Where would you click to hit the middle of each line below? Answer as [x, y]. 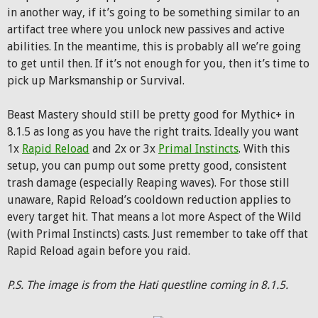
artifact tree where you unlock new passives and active [146, 29]
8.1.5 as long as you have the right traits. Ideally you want [153, 132]
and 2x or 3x [124, 149]
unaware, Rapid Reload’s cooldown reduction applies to [149, 200]
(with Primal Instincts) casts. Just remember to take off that [158, 234]
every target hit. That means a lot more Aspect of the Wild [154, 217]
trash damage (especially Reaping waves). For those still [148, 183]
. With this [264, 149]
